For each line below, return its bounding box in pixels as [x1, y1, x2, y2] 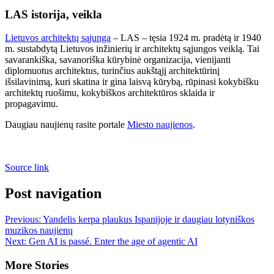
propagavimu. [5, 98, 58, 109]
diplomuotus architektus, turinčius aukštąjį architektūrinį [5, 65, 220, 76]
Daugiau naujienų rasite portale [5, 119, 127, 130]
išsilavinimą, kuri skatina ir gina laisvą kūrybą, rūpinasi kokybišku [5, 76, 259, 87]
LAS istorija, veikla [5, 7, 102, 21]
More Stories [5, 258, 68, 272]
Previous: [5, 214, 43, 225]
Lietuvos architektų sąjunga [5, 32, 111, 43]
